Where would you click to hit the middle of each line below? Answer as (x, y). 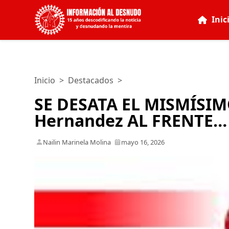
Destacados (91, 80)
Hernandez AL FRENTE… (131, 120)
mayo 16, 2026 (143, 142)
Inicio (45, 80)
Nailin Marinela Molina (77, 142)
